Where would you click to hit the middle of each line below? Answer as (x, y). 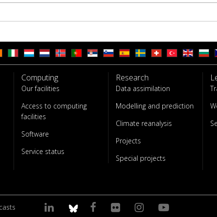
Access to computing (54, 106)
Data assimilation (143, 88)
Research (132, 77)
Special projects (141, 158)
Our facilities (40, 88)
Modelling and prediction (155, 106)
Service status (43, 151)
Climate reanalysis (144, 123)
